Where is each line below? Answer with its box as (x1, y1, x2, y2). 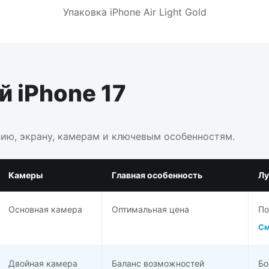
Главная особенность (112, 169, 202, 180)
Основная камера (8, 204, 82, 214)
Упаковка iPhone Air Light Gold (62, 5, 207, 18)
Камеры (8, 169, 43, 180)
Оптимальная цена (112, 204, 189, 214)
